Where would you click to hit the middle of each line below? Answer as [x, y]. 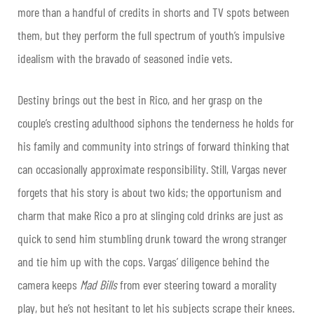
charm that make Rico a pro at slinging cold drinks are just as [150, 216]
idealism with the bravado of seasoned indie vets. [125, 59]
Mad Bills [100, 285]
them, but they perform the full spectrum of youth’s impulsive [151, 35]
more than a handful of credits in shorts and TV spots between [153, 12]
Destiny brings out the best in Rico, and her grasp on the [140, 100]
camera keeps [49, 285]
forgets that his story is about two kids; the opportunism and [150, 192]
